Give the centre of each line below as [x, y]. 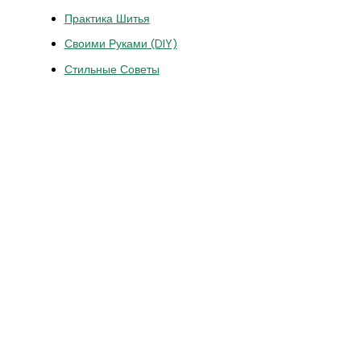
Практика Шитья [107, 18]
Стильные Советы [112, 69]
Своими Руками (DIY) [120, 44]
